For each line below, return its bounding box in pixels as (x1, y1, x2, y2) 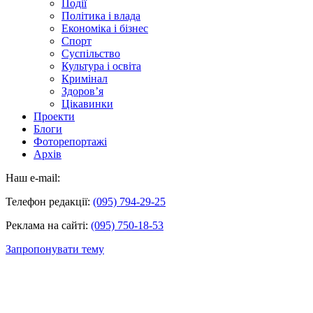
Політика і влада (61, 9, 140, 22)
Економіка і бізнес (61, 22, 148, 34)
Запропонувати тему (6, 242, 104, 255)
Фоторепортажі (34, 135, 107, 147)
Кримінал (61, 72, 108, 85)
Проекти (34, 110, 75, 122)
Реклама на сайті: (6, 219, 91, 231)
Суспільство (61, 47, 120, 59)
